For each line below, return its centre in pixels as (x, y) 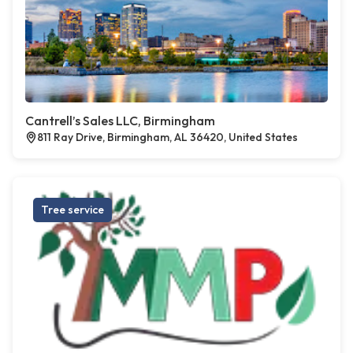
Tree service (72, 210)
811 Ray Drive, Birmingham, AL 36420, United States (167, 137)
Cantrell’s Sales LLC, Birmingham (120, 121)
